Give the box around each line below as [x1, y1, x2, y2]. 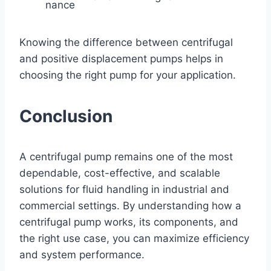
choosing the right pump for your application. [19, 68, 236, 81]
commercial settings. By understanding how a [19, 199, 241, 212]
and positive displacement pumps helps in [19, 52, 223, 65]
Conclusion [19, 105, 113, 126]
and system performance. [19, 248, 145, 261]
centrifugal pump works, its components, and [19, 215, 238, 228]
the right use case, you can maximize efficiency [19, 232, 249, 244]
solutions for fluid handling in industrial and [19, 183, 229, 195]
